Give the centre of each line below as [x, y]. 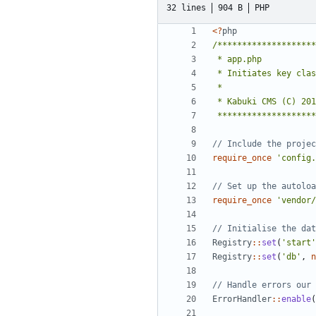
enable [296, 299]
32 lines [186, 7]
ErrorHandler [242, 299]
